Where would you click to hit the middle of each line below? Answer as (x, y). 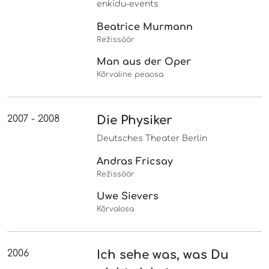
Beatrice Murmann (145, 27)
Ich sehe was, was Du (163, 255)
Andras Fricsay (135, 161)
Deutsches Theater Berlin (152, 138)
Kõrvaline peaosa (130, 74)
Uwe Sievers (128, 196)
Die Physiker (135, 120)
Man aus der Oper (144, 62)
